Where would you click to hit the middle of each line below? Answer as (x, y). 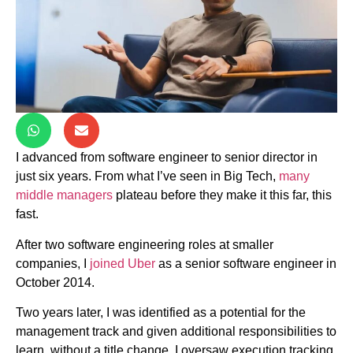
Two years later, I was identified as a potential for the (161, 313)
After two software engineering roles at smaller (145, 244)
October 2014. (55, 282)
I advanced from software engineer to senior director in (167, 158)
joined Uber (123, 263)
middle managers (64, 195)
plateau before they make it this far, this (222, 195)
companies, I (53, 263)
